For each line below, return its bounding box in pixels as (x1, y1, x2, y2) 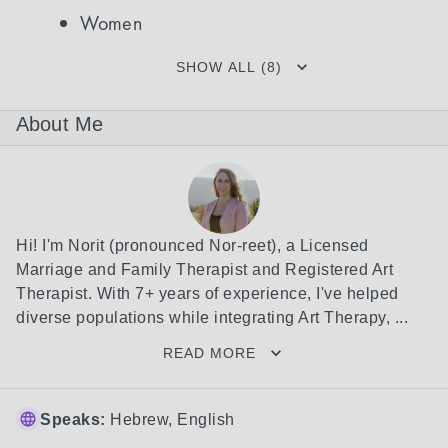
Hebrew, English (110, 411, 235, 428)
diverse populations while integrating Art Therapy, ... (16, 309, 408, 326)
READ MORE (162, 345, 256, 361)
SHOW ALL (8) (176, 59, 282, 75)
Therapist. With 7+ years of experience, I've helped (16, 285, 399, 302)
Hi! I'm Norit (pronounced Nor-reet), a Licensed (16, 237, 369, 254)
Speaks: (40, 411, 106, 428)
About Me (16, 113, 104, 135)
